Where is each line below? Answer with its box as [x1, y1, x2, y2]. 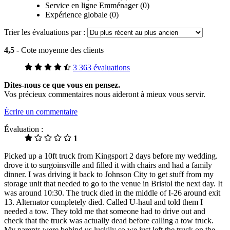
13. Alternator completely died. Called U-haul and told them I [4, 198, 203, 207]
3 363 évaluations [73, 63, 130, 72]
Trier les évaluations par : [4, 28, 87, 37]
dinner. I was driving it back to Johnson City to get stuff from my [4, 170, 214, 179]
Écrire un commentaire [4, 107, 78, 117]
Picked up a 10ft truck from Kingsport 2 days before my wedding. [4, 151, 218, 161]
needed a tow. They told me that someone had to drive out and [4, 207, 205, 216]
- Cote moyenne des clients [16, 46, 104, 55]
